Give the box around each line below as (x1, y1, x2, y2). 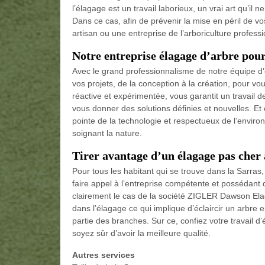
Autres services (72, 250, 135, 260)
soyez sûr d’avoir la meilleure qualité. (72, 228, 211, 238)
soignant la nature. (72, 128, 142, 138)
